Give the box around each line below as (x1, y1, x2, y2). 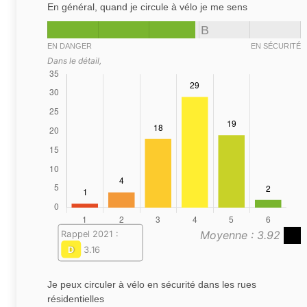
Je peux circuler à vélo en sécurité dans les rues (47, 279, 256, 291)
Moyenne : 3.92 (200, 228, 284, 243)
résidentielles (47, 293, 104, 305)
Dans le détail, (47, 55, 101, 66)
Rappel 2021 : (61, 228, 118, 240)
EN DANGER (47, 41, 92, 50)
